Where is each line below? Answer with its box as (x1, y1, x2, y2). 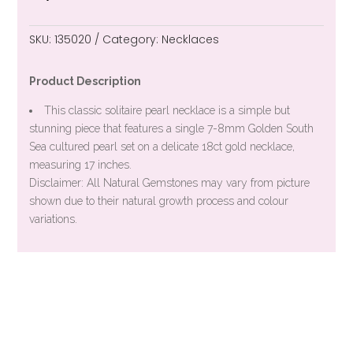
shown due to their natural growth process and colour (29, 195, 289, 207)
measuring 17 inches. (29, 158, 132, 171)
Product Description (29, 75, 142, 87)
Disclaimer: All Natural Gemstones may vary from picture (29, 176, 310, 189)
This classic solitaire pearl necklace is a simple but (44, 104, 291, 117)
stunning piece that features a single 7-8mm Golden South (29, 122, 314, 135)
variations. (29, 213, 78, 225)
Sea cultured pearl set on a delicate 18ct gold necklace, (29, 140, 295, 153)
